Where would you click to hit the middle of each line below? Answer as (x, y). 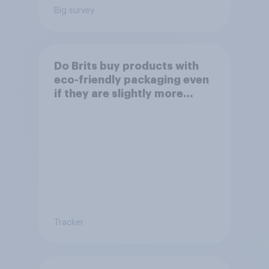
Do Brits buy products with (126, 66)
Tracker (68, 222)
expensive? (84, 107)
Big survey (74, 11)
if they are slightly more (118, 93)
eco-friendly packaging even (131, 80)
